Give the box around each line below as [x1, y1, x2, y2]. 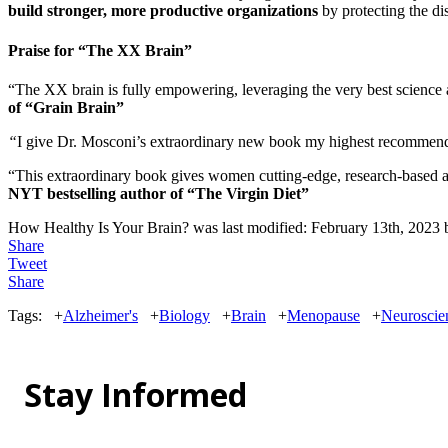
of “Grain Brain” [8, 98, 124, 116]
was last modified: [189, 218, 311, 236]
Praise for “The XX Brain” [8, 41, 192, 59]
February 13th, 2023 [311, 218, 440, 236]
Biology [159, 306, 210, 324]
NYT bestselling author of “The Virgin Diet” [8, 184, 309, 202]
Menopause [287, 306, 360, 324]
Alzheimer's [63, 306, 138, 324]
